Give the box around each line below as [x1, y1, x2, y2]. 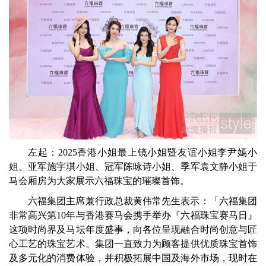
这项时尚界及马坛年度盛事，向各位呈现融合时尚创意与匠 [9, 224, 257, 235]
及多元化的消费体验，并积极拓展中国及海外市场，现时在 [9, 252, 257, 263]
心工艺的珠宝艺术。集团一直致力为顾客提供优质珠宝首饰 [9, 238, 257, 249]
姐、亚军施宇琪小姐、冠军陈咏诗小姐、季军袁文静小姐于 [9, 161, 257, 172]
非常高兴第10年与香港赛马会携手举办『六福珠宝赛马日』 [9, 210, 257, 220]
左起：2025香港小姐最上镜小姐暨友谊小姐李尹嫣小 [28, 147, 257, 157]
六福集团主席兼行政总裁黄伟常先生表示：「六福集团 [28, 195, 257, 206]
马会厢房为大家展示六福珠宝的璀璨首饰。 [9, 175, 189, 186]
